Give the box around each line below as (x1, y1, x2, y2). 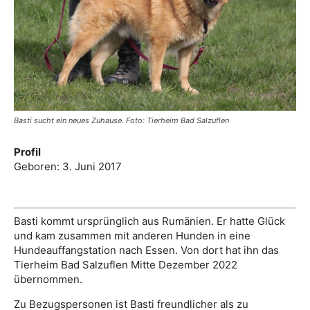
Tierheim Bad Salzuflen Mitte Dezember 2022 (14, 258, 237, 271)
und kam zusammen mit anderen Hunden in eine (14, 229, 250, 242)
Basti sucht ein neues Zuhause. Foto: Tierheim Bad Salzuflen (14, 116, 229, 125)
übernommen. (14, 273, 82, 286)
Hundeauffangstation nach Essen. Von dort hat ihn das (14, 244, 279, 257)
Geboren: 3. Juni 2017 (14, 160, 122, 173)
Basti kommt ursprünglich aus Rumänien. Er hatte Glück (14, 215, 285, 228)
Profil (14, 145, 41, 158)
